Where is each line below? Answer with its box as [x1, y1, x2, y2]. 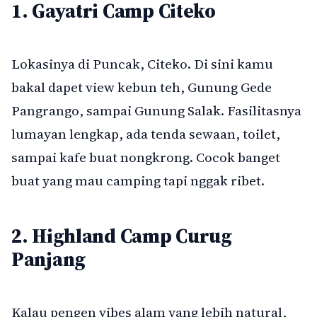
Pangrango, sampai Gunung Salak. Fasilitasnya [11, 100, 301, 120]
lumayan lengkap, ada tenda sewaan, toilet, [11, 124, 280, 143]
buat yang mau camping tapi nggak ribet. [11, 171, 265, 190]
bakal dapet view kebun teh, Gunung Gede [11, 77, 272, 96]
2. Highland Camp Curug [11, 221, 232, 249]
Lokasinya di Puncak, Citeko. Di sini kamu [11, 54, 273, 73]
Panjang [11, 245, 86, 272]
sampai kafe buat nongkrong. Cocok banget [11, 147, 280, 166]
